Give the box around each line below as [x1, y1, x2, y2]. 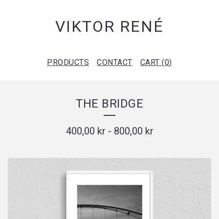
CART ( [140, 58, 165, 67]
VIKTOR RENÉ [55, 17, 164, 36]
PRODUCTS [47, 58, 89, 67]
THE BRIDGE [76, 97, 143, 110]
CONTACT [97, 58, 132, 67]
